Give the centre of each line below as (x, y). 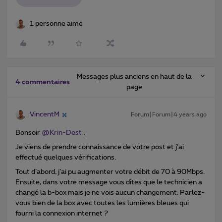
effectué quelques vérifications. (66, 158)
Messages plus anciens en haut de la (135, 77)
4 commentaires (43, 83)
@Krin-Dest (62, 133)
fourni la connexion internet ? (62, 214)
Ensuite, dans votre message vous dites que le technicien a (109, 183)
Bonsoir (28, 133)
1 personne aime (56, 24)
